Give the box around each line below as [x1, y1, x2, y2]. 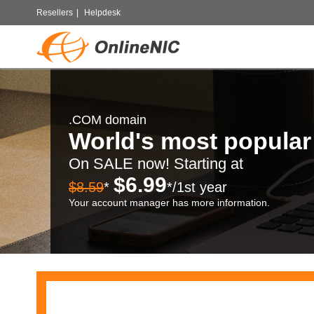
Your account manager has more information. [69, 197, 270, 208]
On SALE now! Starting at [69, 155, 243, 172]
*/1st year [167, 179, 227, 195]
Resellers [36, 8, 73, 18]
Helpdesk [84, 8, 121, 18]
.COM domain [69, 113, 146, 127]
